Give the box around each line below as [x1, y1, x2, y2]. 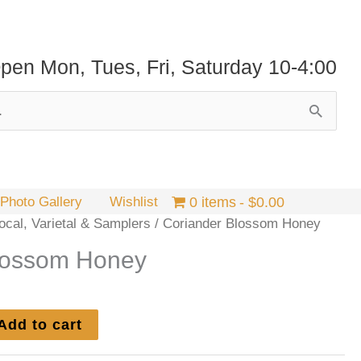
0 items [189, 193, 236, 210]
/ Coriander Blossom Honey [151, 215, 322, 231]
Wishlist [110, 193, 159, 210]
